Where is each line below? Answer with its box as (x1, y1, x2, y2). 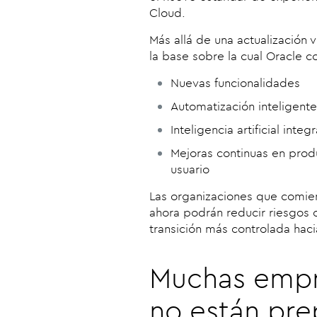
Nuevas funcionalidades (171, 75, 300, 91)
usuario (171, 161, 209, 177)
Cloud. (149, 5, 185, 21)
